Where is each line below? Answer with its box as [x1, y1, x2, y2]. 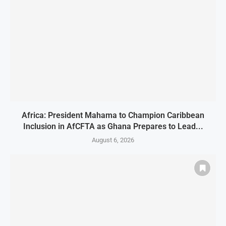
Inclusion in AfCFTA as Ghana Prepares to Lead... [23, 122, 203, 132]
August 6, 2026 [92, 136, 134, 144]
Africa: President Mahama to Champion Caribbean [22, 110, 204, 121]
